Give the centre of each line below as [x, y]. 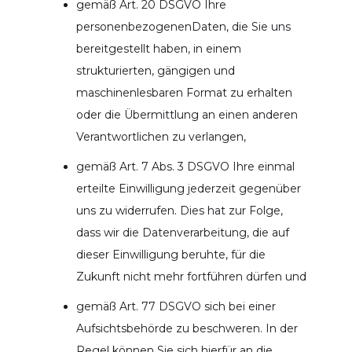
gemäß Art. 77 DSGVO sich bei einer [176, 306]
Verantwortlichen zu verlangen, [161, 136]
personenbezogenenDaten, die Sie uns [183, 26]
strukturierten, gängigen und [155, 70]
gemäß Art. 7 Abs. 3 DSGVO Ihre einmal [185, 166]
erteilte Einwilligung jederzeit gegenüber [188, 188]
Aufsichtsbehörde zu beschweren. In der [187, 328]
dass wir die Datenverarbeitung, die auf [182, 232]
